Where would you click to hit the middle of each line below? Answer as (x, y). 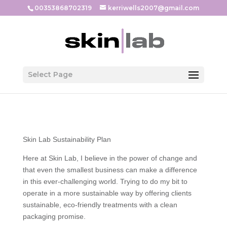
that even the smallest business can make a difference (110, 170)
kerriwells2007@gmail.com (154, 8)
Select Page (50, 74)
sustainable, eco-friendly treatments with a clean (100, 205)
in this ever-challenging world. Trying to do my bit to (105, 181)
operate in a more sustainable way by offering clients (107, 193)
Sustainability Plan (82, 139)
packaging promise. (54, 216)
